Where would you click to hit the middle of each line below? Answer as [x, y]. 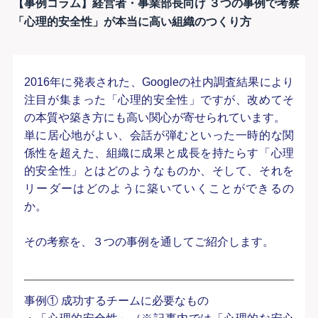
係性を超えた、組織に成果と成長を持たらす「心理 [159, 153]
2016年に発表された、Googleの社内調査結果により [159, 82]
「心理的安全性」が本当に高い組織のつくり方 [132, 22]
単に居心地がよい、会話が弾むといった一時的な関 [159, 136]
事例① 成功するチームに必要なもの [116, 301]
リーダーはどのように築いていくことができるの [159, 189]
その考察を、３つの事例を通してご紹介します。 [149, 242]
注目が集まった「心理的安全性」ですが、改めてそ [159, 100]
